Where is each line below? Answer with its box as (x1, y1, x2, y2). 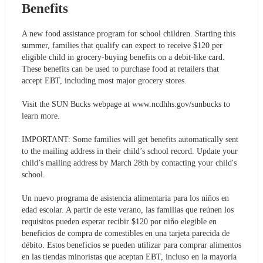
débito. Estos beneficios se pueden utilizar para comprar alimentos (22, 241, 241, 250)
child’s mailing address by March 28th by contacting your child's (22, 159, 237, 168)
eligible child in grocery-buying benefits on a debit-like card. (22, 53, 225, 62)
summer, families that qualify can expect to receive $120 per (22, 41, 222, 50)
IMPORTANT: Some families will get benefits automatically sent (22, 135, 238, 144)
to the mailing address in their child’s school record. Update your (22, 147, 238, 156)
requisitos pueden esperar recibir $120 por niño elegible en (22, 217, 217, 227)
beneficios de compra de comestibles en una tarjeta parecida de (22, 229, 230, 238)
